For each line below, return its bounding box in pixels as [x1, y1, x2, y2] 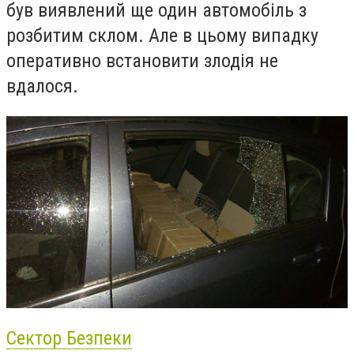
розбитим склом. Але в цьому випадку [6, 24, 318, 47]
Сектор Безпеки [6, 326, 132, 349]
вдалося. [6, 75, 78, 98]
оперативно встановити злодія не [6, 50, 278, 73]
